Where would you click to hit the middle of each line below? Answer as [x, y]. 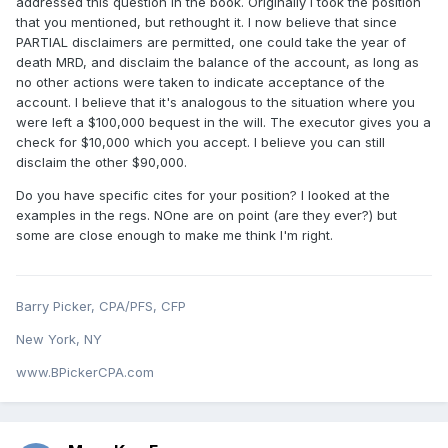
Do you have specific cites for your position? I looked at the [203, 195]
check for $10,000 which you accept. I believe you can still [200, 142]
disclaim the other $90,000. [101, 162]
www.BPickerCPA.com [85, 372]
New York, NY [59, 339]
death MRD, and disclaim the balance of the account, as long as [217, 62]
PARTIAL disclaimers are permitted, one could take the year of [211, 42]
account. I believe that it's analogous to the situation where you [215, 102]
